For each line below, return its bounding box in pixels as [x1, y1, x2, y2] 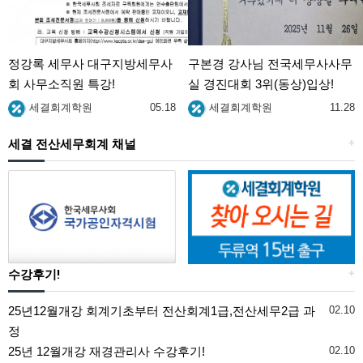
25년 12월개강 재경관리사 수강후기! [8, 344, 205, 359]
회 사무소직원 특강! [8, 77, 115, 92]
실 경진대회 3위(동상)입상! [187, 77, 334, 92]
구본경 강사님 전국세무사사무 [187, 57, 352, 71]
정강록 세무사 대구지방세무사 [8, 57, 173, 71]
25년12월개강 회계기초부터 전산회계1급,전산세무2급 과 [8, 304, 315, 318]
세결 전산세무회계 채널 [8, 137, 136, 152]
